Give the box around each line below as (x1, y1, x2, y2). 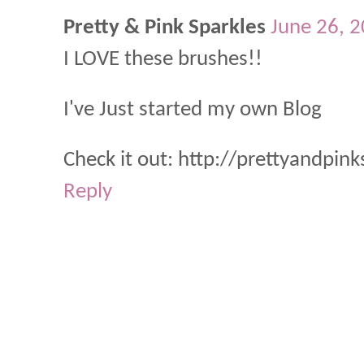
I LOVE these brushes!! (63, 48, 262, 71)
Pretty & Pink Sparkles (63, 16, 266, 39)
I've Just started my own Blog (63, 98, 322, 121)
